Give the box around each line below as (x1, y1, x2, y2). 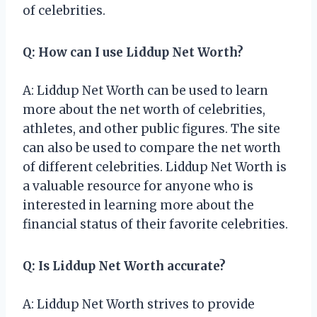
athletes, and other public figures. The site (23, 120, 280, 137)
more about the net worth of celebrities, (23, 101, 265, 117)
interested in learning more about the (23, 197, 254, 213)
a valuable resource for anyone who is (23, 178, 253, 194)
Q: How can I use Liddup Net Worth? (23, 44, 243, 60)
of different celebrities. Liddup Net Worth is (23, 158, 287, 175)
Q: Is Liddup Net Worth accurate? (23, 258, 226, 274)
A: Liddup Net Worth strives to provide (23, 296, 255, 312)
